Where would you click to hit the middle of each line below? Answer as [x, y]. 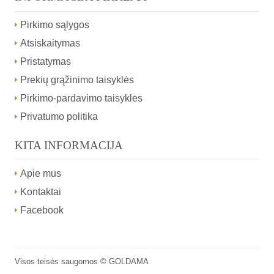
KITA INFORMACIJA [69, 146]
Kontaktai [41, 192]
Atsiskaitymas [50, 43]
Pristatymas [46, 62]
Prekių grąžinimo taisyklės [77, 80]
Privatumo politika [59, 117]
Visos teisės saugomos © [62, 262]
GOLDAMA [129, 262]
